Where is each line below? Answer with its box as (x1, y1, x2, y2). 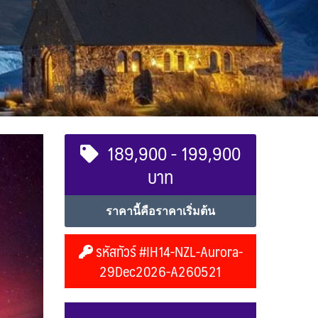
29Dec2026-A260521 (99, 259, 221, 283)
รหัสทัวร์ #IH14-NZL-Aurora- (92, 239, 243, 263)
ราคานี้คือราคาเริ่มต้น (106, 205, 215, 217)
